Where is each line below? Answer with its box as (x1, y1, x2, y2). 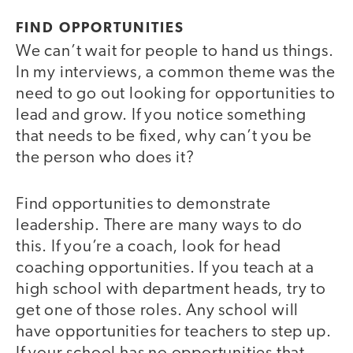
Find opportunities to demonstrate (16, 195, 271, 213)
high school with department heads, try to (16, 281, 326, 298)
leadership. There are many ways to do (16, 217, 303, 234)
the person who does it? (16, 150, 199, 167)
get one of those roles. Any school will (16, 302, 299, 319)
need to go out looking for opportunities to (16, 86, 336, 103)
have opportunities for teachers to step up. (16, 323, 332, 340)
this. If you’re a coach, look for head (16, 238, 281, 255)
